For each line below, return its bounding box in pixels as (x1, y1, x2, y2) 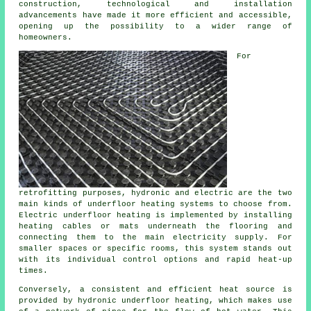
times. (19, 267, 49, 276)
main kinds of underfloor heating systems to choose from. (19, 200, 292, 209)
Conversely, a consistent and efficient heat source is (19, 285, 292, 294)
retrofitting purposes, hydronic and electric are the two (19, 189, 292, 198)
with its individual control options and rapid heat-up (19, 255, 292, 264)
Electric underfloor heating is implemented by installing (19, 211, 292, 220)
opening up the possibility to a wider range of (19, 22, 292, 31)
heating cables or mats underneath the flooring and (19, 222, 292, 231)
